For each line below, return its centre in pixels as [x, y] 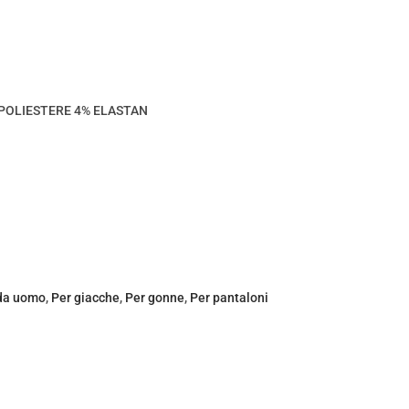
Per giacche [85, 298]
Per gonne [155, 298]
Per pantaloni [229, 298]
